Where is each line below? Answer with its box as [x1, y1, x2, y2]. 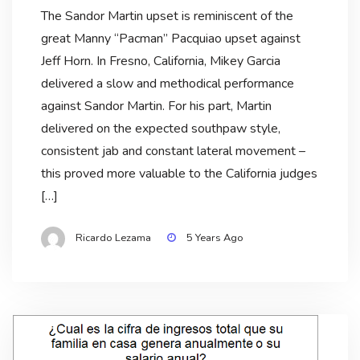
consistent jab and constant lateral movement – [40, 142, 305, 161]
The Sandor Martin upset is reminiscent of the [40, 7, 293, 26]
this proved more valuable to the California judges [40, 165, 317, 183]
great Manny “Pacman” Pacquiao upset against [40, 30, 301, 48]
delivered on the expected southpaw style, [40, 120, 280, 138]
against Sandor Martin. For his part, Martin [40, 97, 272, 116]
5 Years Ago [186, 231, 243, 246]
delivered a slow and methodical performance [40, 75, 294, 93]
